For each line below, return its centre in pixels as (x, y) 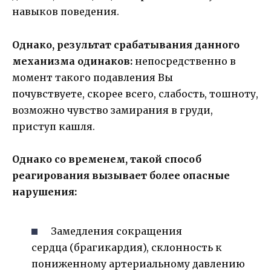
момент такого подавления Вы (93, 77)
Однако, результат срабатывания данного (126, 44)
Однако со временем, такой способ (107, 159)
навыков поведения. (66, 12)
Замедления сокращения (117, 231)
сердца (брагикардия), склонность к (127, 248)
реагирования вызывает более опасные (121, 175)
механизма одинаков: (73, 61)
